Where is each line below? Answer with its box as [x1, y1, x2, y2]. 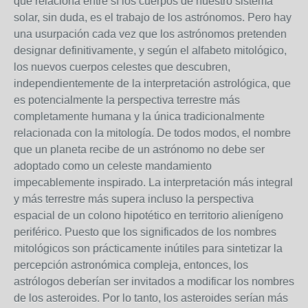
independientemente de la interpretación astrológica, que [14, 78, 291, 89]
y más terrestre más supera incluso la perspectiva [14, 193, 254, 205]
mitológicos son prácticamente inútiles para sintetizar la [14, 243, 283, 254]
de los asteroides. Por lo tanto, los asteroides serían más [14, 292, 288, 304]
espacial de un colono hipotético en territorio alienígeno [14, 210, 283, 221]
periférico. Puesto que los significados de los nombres [14, 226, 276, 238]
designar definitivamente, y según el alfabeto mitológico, [14, 45, 287, 56]
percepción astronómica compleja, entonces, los [14, 259, 248, 271]
